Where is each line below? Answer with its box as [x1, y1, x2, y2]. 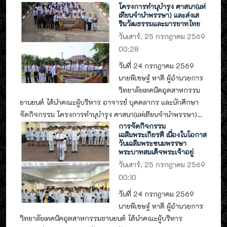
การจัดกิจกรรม [119, 121, 166, 130]
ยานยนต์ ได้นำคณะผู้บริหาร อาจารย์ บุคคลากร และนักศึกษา [20, 98, 199, 107]
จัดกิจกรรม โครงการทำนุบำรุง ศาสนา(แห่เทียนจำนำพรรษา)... [20, 110, 202, 119]
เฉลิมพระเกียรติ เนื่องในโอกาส [119, 130, 207, 139]
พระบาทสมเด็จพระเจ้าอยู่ [119, 147, 194, 156]
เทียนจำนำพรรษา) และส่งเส [119, 10, 200, 19]
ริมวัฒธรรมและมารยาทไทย [119, 19, 201, 28]
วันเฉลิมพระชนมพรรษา [119, 138, 187, 147]
